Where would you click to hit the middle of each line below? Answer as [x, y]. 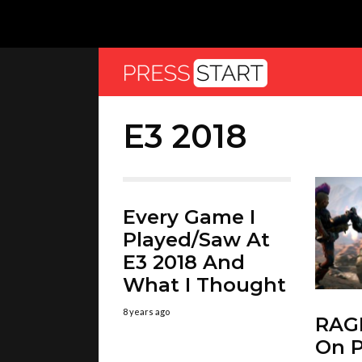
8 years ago [146, 311]
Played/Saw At [196, 240]
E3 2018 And [184, 262]
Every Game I [189, 217]
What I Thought [204, 285]
